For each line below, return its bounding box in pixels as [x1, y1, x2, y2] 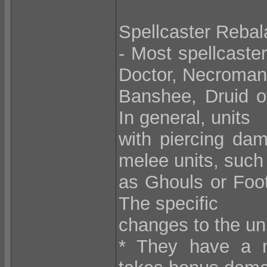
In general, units [119, 107, 250, 128]
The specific [119, 193, 218, 214]
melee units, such [119, 150, 263, 171]
